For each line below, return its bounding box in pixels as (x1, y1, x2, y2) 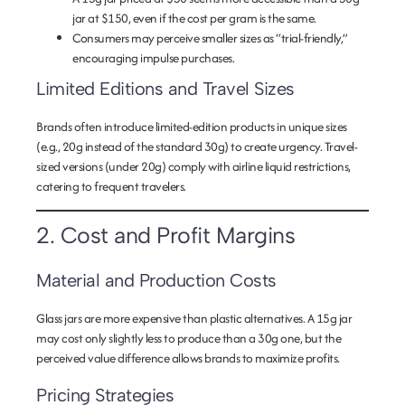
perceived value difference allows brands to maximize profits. (36, 349, 340, 367)
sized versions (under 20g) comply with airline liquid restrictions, (36, 157, 351, 175)
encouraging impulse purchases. (72, 49, 234, 67)
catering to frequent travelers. (36, 177, 186, 195)
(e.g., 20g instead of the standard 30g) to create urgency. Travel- (36, 137, 357, 155)
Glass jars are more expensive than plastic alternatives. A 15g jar (36, 309, 352, 327)
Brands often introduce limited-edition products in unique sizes (36, 118, 347, 136)
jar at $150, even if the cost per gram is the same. (72, 9, 316, 27)
